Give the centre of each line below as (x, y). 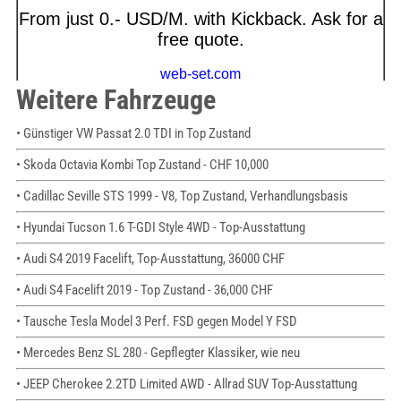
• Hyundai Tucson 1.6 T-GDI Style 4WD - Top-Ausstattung (160, 228)
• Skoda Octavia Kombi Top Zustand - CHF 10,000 (142, 165)
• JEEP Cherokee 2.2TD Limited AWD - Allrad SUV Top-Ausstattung (186, 384)
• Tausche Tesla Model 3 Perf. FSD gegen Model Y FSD (156, 322)
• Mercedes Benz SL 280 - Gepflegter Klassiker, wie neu (158, 353)
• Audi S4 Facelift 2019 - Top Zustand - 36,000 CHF (144, 290)
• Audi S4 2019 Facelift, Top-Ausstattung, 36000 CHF (150, 259)
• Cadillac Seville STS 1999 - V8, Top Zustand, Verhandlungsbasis (182, 196)
